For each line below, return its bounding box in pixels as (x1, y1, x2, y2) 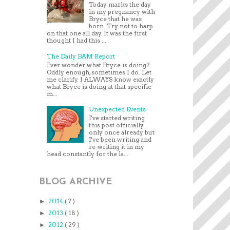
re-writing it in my (88, 142, 144, 150)
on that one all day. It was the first (47, 29, 147, 37)
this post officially (88, 121, 144, 129)
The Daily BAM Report (47, 52, 115, 61)
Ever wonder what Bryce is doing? (47, 61, 149, 69)
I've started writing (88, 113, 145, 122)
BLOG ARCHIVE (39, 177, 112, 187)
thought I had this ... (47, 36, 106, 45)
